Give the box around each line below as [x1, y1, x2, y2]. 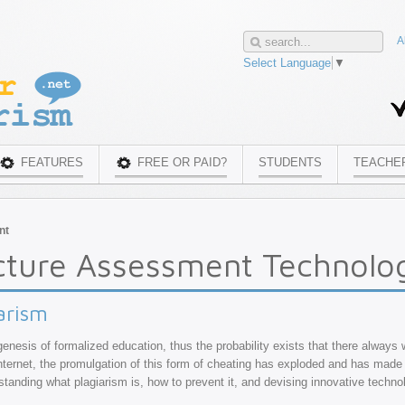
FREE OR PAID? [137, 155, 227, 169]
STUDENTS [259, 155, 322, 169]
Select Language [243, 55, 331, 70]
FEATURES [21, 155, 83, 169]
